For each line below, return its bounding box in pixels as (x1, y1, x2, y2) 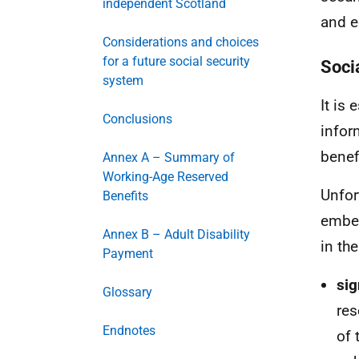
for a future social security (103, 54, 250, 69)
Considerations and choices (103, 34, 259, 50)
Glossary (103, 284, 152, 300)
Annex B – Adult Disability (103, 227, 250, 242)
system (103, 73, 143, 88)
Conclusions (103, 111, 172, 127)
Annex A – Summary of (103, 150, 235, 165)
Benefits (103, 188, 148, 204)
